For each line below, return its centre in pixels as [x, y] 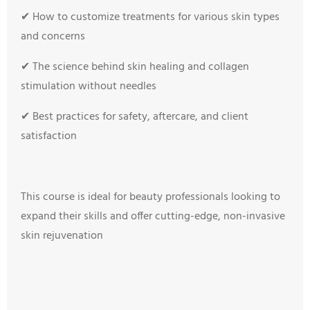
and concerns [53, 37]
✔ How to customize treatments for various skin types [150, 17]
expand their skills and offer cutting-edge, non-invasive [153, 217]
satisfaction [49, 136]
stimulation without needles [89, 86]
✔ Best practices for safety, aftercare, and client [135, 117]
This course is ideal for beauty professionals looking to [151, 197]
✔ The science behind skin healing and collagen [135, 67]
